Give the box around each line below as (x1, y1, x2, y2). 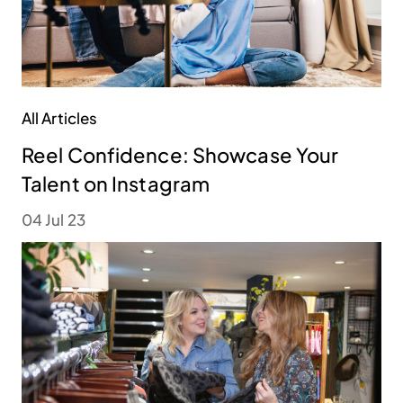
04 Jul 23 (22, 210, 85, 230)
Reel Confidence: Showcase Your (22, 142, 339, 168)
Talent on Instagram (22, 171, 210, 197)
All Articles (22, 108, 98, 129)
